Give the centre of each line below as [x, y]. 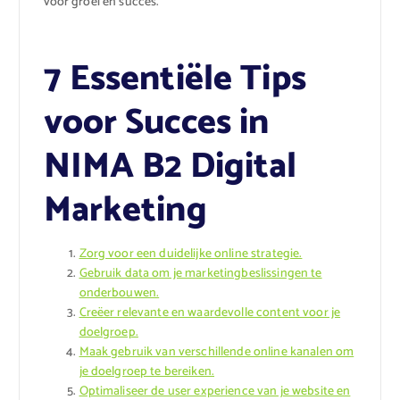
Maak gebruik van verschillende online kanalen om [217, 353]
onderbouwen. [119, 294]
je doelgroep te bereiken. [147, 372]
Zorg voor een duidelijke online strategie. [191, 254]
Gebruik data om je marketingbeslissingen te [200, 274]
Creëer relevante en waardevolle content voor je [210, 313]
